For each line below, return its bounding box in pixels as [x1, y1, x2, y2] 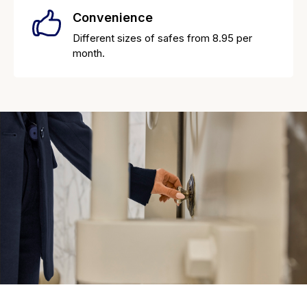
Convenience [73, 10, 153, 25]
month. [73, 46, 105, 60]
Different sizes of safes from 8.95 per [73, 31, 252, 45]
